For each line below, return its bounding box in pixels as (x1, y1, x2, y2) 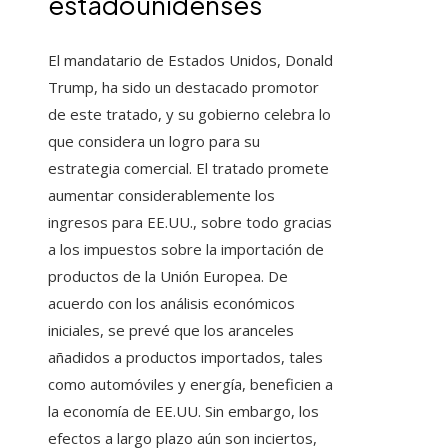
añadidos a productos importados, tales (48, 347, 323, 368)
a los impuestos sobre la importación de (48, 239, 324, 260)
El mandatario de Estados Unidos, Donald (48, 50, 333, 71)
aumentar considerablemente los (48, 185, 275, 206)
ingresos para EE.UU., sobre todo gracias (48, 212, 332, 233)
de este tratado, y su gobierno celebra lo (48, 104, 331, 125)
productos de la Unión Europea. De (48, 266, 288, 287)
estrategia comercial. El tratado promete (48, 158, 329, 179)
